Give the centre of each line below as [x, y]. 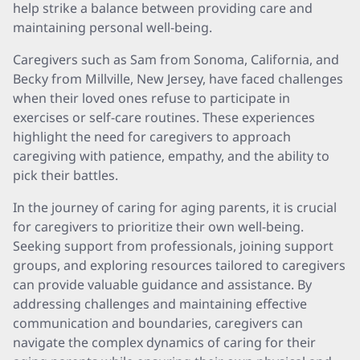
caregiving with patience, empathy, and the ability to [171, 156]
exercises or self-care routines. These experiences [164, 117]
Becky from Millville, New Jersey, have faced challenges [178, 79]
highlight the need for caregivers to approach [152, 137]
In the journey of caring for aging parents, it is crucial [175, 207]
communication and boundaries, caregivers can [158, 323]
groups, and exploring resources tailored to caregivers [179, 265]
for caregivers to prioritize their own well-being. [158, 227]
